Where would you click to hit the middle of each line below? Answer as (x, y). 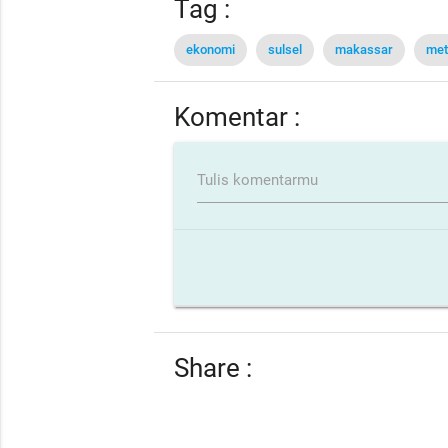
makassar (364, 49)
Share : (213, 368)
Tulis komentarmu (257, 179)
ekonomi (211, 49)
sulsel (285, 49)
